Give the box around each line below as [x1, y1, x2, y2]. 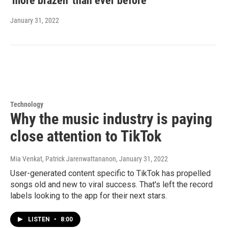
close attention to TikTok [10, 127, 161, 145]
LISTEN [28, 215, 51, 223]
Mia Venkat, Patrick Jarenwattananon [10, 154, 116, 163]
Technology [10, 100, 43, 108]
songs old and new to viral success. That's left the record [10, 179, 213, 189]
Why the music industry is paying [10, 109, 212, 128]
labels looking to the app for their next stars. [10, 190, 167, 201]
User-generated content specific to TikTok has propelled [10, 168, 211, 178]
